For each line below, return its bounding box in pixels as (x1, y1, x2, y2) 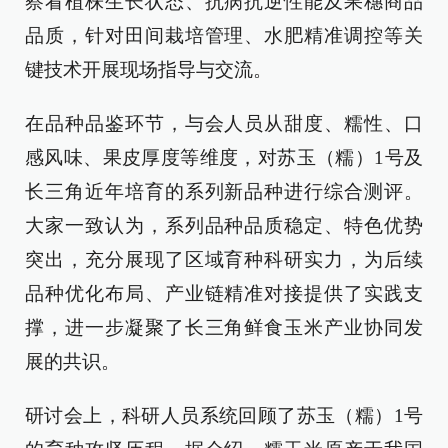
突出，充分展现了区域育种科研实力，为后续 (25, 249, 423, 271)
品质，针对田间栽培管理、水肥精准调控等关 (25, 25, 423, 47)
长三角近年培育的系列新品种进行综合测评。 (25, 181, 423, 203)
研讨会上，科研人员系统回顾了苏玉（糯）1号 (25, 405, 423, 427)
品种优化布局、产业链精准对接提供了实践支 (25, 283, 423, 305)
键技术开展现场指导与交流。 (25, 59, 272, 81)
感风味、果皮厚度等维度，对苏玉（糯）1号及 (25, 147, 423, 169)
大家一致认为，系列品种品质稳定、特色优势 (25, 215, 423, 237)
